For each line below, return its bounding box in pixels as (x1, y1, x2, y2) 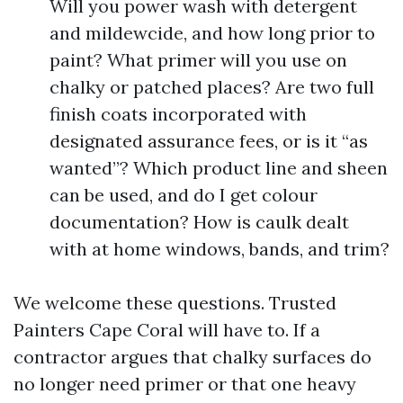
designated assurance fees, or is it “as (49, 130, 368, 152)
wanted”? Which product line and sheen (49, 157, 388, 179)
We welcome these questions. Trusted (13, 291, 336, 314)
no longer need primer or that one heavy (13, 372, 356, 395)
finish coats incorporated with (49, 103, 307, 125)
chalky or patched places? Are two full (49, 76, 374, 98)
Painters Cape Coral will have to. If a (13, 318, 320, 341)
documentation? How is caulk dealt (49, 210, 349, 233)
